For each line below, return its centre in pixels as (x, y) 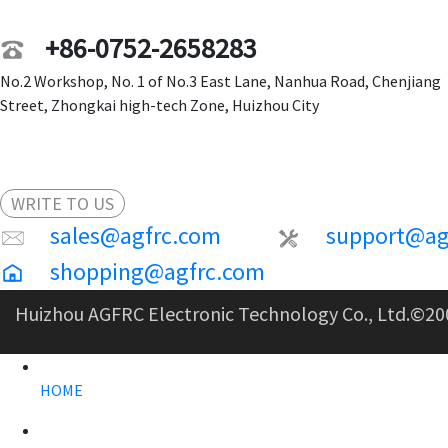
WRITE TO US (62, 203)
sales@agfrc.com (138, 235)
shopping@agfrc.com (157, 271)
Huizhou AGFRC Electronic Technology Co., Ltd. (212, 313)
